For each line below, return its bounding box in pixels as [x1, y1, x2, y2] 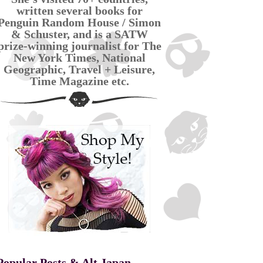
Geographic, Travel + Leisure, [4, 63, 155, 76]
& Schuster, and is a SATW [11, 28, 148, 41]
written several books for [16, 4, 143, 17]
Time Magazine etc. [29, 75, 129, 87]
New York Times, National [13, 51, 146, 64]
